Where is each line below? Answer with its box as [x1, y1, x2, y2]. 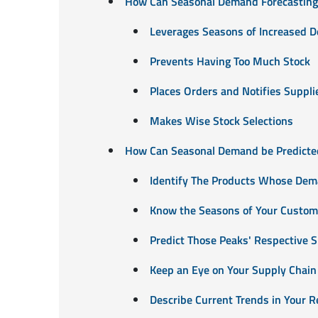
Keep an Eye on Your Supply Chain [149, 261, 317, 278]
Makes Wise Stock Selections [149, 111, 293, 129]
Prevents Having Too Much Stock [149, 52, 310, 70]
